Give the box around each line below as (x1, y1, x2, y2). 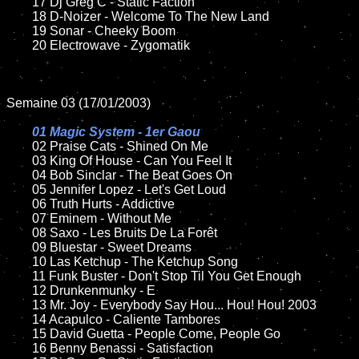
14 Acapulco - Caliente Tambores (6, 313, 32, 326)
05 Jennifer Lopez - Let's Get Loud (6, 183, 32, 196)
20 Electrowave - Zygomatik (6, 38, 32, 52)
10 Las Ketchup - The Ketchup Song (6, 255, 32, 268)
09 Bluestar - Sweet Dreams (6, 240, 32, 254)
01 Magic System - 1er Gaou (32, 125, 200, 139)
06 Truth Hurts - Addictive (6, 197, 32, 211)
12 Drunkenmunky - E (6, 284, 32, 297)
